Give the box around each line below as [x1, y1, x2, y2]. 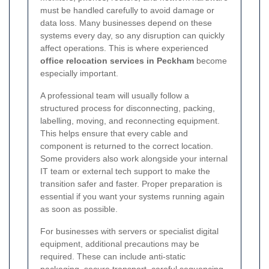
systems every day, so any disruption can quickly [40, 30, 225, 40]
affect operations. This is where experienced [40, 43, 208, 53]
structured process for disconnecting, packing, [40, 103, 215, 113]
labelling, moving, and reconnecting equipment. [40, 115, 220, 125]
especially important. [40, 68, 118, 78]
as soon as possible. [40, 204, 118, 214]
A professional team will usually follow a [40, 90, 189, 100]
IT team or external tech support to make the [40, 166, 210, 176]
